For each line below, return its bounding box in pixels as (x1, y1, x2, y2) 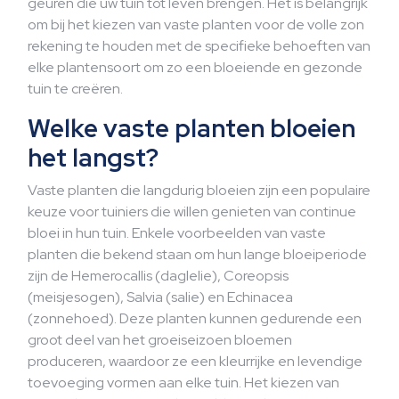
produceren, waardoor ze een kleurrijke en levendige (28, 352, 362, 370)
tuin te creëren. (28, 79, 123, 98)
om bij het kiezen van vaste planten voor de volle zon (28, 15, 364, 34)
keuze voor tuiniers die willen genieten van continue (28, 202, 356, 221)
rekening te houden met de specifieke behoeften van (28, 37, 370, 55)
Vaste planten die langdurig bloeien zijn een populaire (28, 181, 370, 199)
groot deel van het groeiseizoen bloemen (28, 330, 292, 349)
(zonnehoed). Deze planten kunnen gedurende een (28, 309, 362, 328)
